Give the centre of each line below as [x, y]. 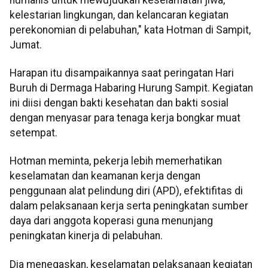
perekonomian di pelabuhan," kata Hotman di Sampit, [130, 30]
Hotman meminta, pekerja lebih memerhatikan [116, 161]
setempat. [33, 133]
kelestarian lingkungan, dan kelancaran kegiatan [119, 15]
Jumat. [26, 45]
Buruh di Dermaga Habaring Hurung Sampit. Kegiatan [131, 88]
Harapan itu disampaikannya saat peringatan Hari [122, 73]
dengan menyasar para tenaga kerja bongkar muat [125, 118]
